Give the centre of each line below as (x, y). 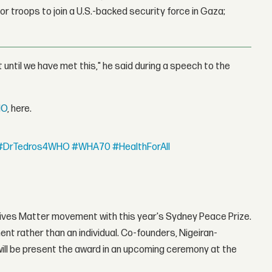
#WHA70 (91, 148)
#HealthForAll (141, 148)
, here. (20, 109)
